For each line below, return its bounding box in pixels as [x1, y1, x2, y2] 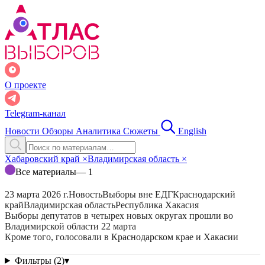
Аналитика [76, 126, 123, 136]
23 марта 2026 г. [5, 189, 69, 199]
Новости [5, 126, 42, 136]
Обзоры [42, 126, 76, 136]
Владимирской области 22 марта [5, 221, 136, 231]
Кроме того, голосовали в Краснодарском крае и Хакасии [5, 232, 238, 242]
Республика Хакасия [115, 200, 199, 210]
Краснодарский [173, 189, 235, 199]
